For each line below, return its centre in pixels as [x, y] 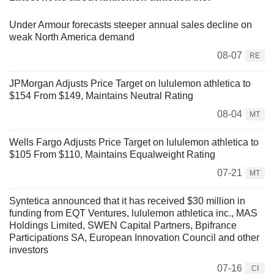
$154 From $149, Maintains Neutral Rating [101, 95]
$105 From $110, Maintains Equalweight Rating [112, 154]
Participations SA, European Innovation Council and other [134, 237]
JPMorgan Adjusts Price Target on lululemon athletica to [130, 83]
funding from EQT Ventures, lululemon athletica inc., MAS [133, 213]
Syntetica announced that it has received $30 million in [127, 201]
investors [29, 250]
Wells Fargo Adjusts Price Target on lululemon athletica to [134, 142]
